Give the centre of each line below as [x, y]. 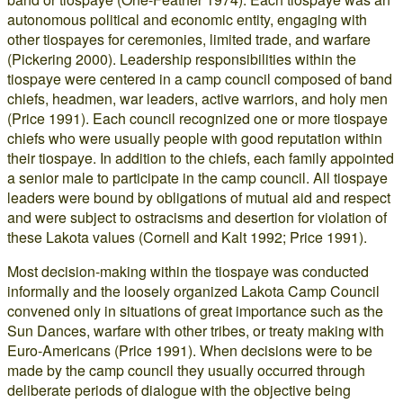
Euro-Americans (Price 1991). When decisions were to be [190, 350]
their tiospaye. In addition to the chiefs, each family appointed [201, 158]
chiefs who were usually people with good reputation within [195, 138]
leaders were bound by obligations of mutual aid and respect [199, 197]
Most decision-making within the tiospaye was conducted [188, 271]
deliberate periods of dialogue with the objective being [179, 390]
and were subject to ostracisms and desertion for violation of [197, 217]
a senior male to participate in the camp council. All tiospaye [197, 178]
